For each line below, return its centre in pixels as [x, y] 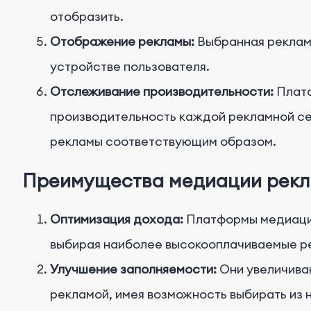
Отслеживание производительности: [162, 91]
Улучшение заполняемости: [133, 269]
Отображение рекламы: [122, 41]
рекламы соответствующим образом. [163, 141]
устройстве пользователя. [130, 66]
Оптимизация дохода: [117, 219]
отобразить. [87, 16]
